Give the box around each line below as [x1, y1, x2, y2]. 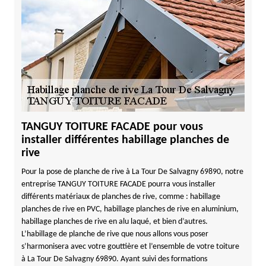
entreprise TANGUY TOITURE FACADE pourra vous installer [21, 180, 216, 189]
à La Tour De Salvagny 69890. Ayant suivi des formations [21, 255, 207, 264]
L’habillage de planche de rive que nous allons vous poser [21, 230, 208, 239]
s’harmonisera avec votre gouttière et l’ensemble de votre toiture [21, 242, 239, 251]
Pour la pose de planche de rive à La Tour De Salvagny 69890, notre [21, 167, 243, 176]
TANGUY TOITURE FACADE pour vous [21, 121, 203, 133]
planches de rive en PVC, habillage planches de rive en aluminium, [21, 205, 239, 214]
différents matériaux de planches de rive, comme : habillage [21, 192, 220, 201]
